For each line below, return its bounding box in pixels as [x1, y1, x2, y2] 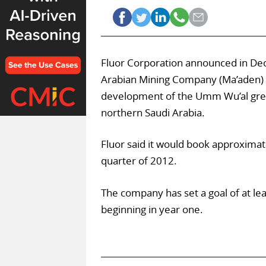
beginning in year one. [100, 202, 203, 216]
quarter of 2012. [100, 154, 177, 168]
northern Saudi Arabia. [100, 105, 205, 119]
